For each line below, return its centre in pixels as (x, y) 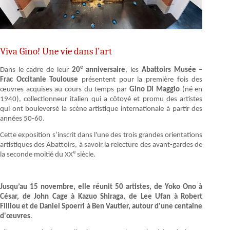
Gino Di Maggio (154, 89)
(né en (191, 89)
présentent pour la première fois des (140, 80)
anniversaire (104, 70)
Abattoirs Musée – (172, 70)
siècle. (85, 155)
